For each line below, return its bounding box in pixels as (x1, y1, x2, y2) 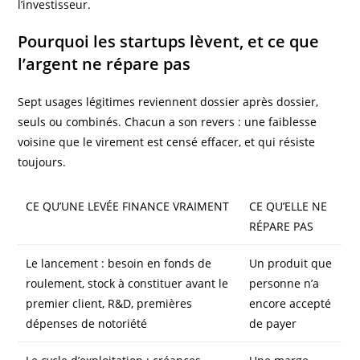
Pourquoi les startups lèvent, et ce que (18, 31, 320, 53)
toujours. (18, 154, 67, 170)
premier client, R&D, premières (26, 296, 193, 312)
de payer (249, 316, 297, 332)
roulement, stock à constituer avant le (26, 276, 229, 292)
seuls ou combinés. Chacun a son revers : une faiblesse (18, 114, 317, 130)
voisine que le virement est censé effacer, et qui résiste (18, 134, 316, 150)
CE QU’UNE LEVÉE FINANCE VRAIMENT (26, 198, 230, 215)
